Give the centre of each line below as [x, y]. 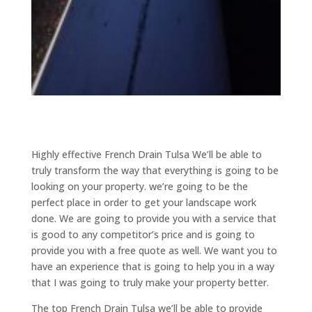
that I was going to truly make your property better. [150, 282]
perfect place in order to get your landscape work [143, 202]
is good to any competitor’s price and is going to [143, 234]
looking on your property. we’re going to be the [139, 186]
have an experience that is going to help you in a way [153, 266]
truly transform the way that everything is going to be [155, 170]
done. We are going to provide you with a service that [154, 218]
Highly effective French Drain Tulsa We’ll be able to [146, 154]
